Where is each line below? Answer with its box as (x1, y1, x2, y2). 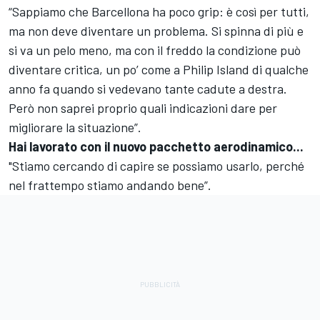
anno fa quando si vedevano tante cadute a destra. (9, 80, 287, 96)
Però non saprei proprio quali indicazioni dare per (9, 99, 277, 116)
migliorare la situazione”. (9, 119, 147, 135)
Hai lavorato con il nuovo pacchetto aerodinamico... (9, 138, 306, 154)
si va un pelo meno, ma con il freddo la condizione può (9, 41, 301, 58)
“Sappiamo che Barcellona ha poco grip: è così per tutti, (9, 3, 309, 19)
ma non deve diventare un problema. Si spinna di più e (9, 22, 304, 39)
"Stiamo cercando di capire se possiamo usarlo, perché (9, 157, 304, 174)
